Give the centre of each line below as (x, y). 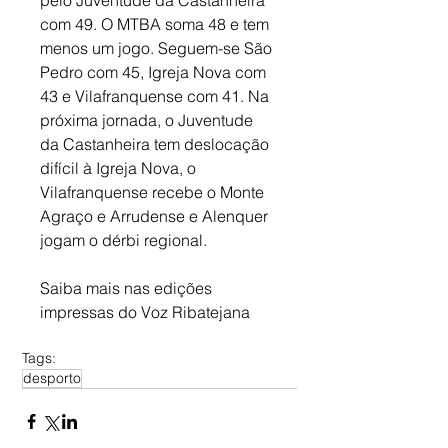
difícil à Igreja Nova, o (120, 167)
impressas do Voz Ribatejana (145, 311)
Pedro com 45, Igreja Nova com (155, 71)
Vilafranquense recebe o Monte (154, 191)
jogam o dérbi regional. (123, 239)
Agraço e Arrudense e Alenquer (156, 215)
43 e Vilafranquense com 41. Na (156, 95)
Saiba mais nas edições (128, 287)
